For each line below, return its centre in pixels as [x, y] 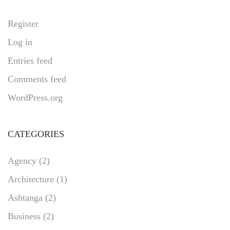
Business [24, 216]
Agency [22, 160]
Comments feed [37, 79]
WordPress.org [35, 97]
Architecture [31, 179]
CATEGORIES [36, 134]
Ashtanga [25, 197]
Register [23, 23]
